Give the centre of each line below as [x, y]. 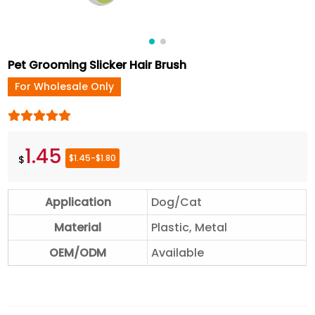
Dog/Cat [177, 202]
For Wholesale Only [65, 86]
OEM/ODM [78, 253]
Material [78, 227]
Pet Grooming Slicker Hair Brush [97, 65]
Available [178, 253]
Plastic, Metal [189, 227]
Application [78, 202]
